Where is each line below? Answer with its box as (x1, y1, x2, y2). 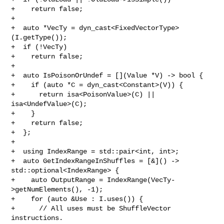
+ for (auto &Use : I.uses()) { (11, 194, 143, 203)
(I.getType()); (11, 33, 67, 41)
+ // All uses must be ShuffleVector (11, 204, 171, 212)
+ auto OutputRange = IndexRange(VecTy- (11, 175, 175, 184)
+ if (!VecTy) (11, 42, 67, 51)
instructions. (11, 213, 63, 222)
